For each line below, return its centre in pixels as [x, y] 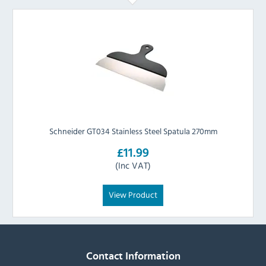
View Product [133, 195]
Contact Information [133, 256]
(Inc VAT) [133, 165]
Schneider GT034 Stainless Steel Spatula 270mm [133, 131]
